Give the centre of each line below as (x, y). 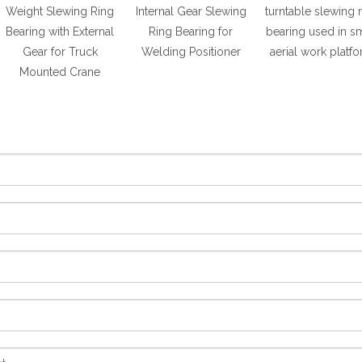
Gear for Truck (60, 52)
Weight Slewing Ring (60, 11)
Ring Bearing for (191, 32)
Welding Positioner (191, 52)
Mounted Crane (60, 72)
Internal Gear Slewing (191, 11)
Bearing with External (60, 32)
